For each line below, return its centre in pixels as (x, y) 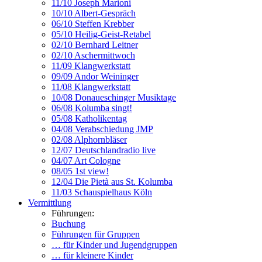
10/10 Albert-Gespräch (94, 13)
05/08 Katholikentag (89, 118)
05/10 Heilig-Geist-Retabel (101, 34)
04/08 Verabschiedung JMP (102, 129)
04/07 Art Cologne (86, 161)
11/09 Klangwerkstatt (91, 66)
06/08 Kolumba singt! (92, 108)
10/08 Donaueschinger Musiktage (114, 97)
